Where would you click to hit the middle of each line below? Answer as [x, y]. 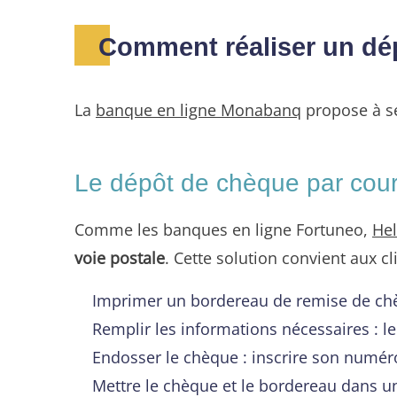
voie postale [120, 257]
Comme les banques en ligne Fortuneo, [223, 229]
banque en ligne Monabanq [198, 109]
